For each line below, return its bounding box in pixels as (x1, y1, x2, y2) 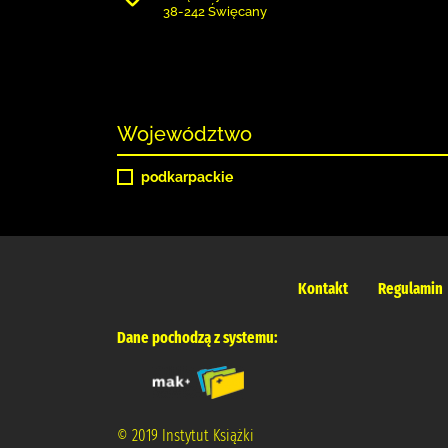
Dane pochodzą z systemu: (117, 328, 278, 347)
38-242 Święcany (163, 4, 267, 19)
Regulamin (378, 279, 443, 298)
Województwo (117, 122, 252, 146)
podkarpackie (141, 169, 233, 185)
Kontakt (298, 279, 348, 298)
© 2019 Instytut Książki (117, 426, 254, 445)
